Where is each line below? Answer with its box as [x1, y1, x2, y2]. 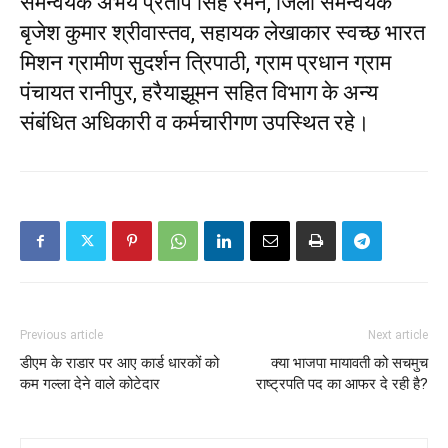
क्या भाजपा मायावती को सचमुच [271, 354, 428, 372]
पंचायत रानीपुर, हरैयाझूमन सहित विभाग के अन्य [20, 80, 378, 105]
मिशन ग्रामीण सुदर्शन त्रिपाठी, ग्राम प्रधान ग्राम [20, 50, 391, 75]
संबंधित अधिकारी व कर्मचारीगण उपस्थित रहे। [20, 110, 370, 135]
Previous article [20, 328, 103, 342]
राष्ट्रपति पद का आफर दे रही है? [256, 375, 428, 393]
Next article [368, 328, 428, 342]
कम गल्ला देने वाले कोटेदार [20, 375, 160, 393]
